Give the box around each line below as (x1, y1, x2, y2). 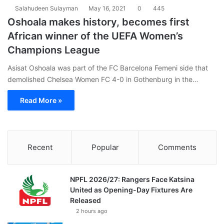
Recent (27, 142, 52, 152)
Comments (158, 142, 197, 152)
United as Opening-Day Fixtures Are (70, 185, 192, 194)
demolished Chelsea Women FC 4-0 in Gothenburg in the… (7, 74, 198, 83)
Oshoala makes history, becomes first (7, 15, 189, 28)
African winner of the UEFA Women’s (7, 29, 183, 42)
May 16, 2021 (88, 4, 126, 12)
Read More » (20, 95, 62, 104)
